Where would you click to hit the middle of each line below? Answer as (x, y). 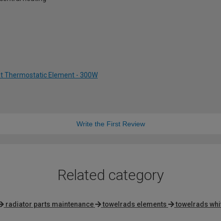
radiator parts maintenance (49, 204)
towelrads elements (134, 204)
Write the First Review (110, 124)
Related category (110, 175)
